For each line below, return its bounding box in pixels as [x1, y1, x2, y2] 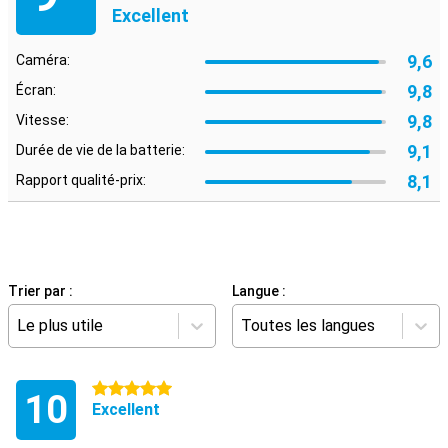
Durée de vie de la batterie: [16, 142, 185, 158]
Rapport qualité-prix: [16, 172, 146, 188]
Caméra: [16, 52, 70, 68]
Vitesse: [16, 112, 69, 128]
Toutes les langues [241, 316, 375, 335]
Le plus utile [17, 316, 103, 335]
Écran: [16, 82, 56, 98]
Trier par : [8, 283, 73, 299]
